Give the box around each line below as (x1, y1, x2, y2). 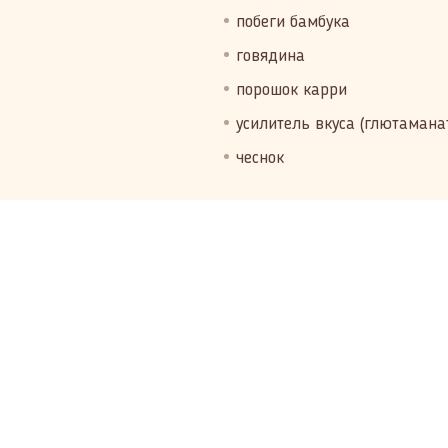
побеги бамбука (236, 13, 350, 31)
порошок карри (236, 81, 347, 99)
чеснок (236, 149, 284, 167)
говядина (236, 47, 305, 65)
